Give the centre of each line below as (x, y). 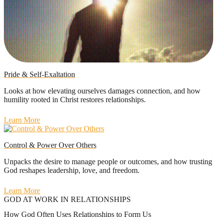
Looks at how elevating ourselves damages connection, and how (102, 91)
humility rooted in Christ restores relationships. (75, 99)
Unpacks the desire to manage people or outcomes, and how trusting (108, 161)
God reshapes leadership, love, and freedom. (72, 170)
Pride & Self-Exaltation (39, 74)
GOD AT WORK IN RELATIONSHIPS (67, 199)
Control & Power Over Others (50, 145)
